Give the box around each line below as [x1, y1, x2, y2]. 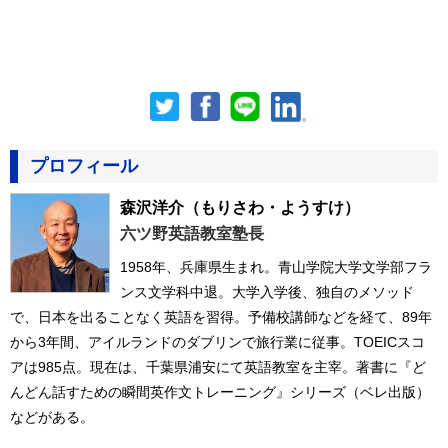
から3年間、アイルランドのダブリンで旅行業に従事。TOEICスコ [10, 333, 425, 350]
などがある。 [10, 408, 94, 425]
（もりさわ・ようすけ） [184, 198, 360, 216]
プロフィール [30, 155, 138, 176]
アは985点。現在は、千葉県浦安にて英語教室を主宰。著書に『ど [10, 358, 426, 375]
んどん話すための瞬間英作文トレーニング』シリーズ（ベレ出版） [10, 383, 430, 400]
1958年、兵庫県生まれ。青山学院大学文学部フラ [120, 258, 432, 275]
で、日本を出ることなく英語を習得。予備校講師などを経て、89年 [10, 308, 432, 325]
